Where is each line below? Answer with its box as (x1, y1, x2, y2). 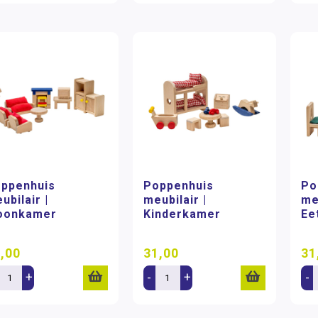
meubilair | (143, 193, 207, 207)
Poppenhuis (143, 179, 214, 192)
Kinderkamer (143, 207, 221, 221)
